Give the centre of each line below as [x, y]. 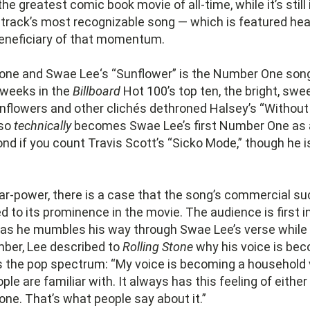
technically [43, 126]
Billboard [97, 91]
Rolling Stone [158, 247]
